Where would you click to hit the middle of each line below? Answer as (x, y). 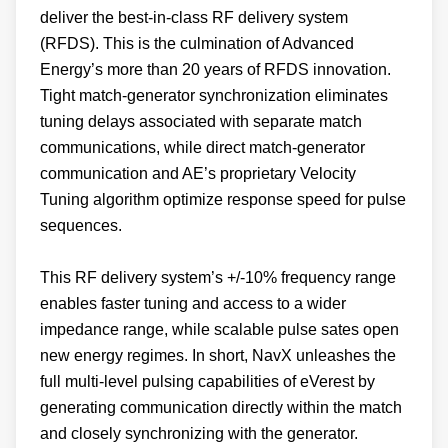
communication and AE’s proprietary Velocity (198, 174)
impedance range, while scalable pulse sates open (219, 330)
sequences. (81, 226)
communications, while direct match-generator (202, 148)
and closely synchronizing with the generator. (199, 434)
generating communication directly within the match (221, 408)
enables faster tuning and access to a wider (193, 304)
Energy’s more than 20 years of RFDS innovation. (215, 70)
